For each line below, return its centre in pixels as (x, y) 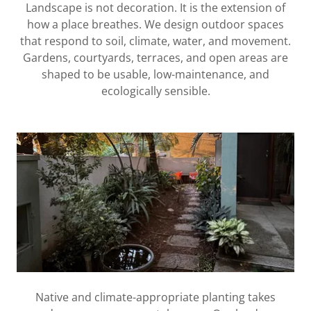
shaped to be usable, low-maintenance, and (155, 75)
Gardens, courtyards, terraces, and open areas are (155, 58)
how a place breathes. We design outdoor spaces (155, 25)
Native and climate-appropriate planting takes (155, 297)
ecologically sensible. (155, 91)
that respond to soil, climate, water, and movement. (155, 41)
